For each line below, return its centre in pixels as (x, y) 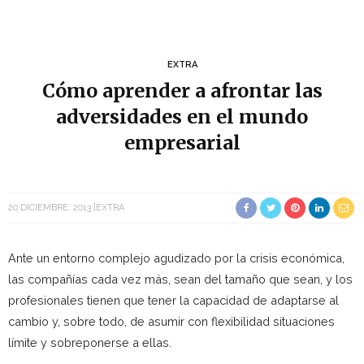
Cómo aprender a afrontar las (182, 91)
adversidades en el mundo (182, 117)
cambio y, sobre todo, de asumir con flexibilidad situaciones (171, 321)
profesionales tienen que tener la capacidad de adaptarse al (173, 300)
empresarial (182, 143)
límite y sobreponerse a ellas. (90, 342)
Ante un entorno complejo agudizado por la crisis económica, (176, 258)
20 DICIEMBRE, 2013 (50, 208)
